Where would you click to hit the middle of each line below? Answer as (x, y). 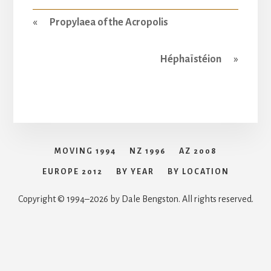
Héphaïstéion (191, 59)
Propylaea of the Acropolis (109, 22)
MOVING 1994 (85, 151)
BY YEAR (135, 171)
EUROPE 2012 (72, 171)
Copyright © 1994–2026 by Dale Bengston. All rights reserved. (135, 199)
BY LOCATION (198, 171)
